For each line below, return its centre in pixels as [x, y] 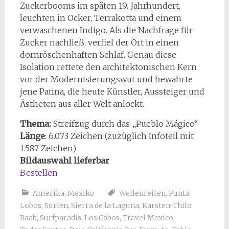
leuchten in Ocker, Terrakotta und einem [100, 18]
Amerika [48, 193]
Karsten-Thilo [167, 205]
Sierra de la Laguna [105, 205]
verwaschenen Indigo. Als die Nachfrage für [106, 30]
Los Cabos [102, 217]
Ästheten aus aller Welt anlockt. [82, 104]
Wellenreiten [142, 193]
